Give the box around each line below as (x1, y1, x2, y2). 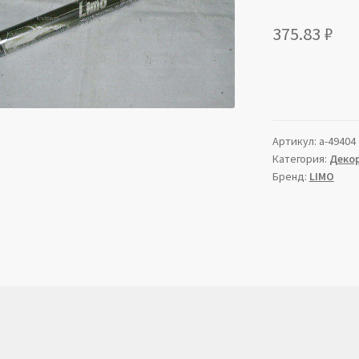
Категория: (272, 151, 329, 167)
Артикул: (272, 134, 319, 149)
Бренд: (272, 169, 309, 184)
